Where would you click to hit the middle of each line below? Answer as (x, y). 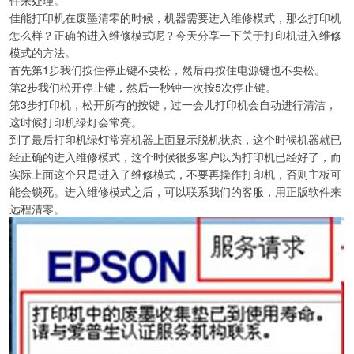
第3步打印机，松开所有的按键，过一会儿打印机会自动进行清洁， (173, 104)
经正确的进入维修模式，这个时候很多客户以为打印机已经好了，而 (175, 156)
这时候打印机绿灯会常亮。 (76, 121)
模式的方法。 (43, 52)
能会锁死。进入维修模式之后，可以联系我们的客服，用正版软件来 (175, 191)
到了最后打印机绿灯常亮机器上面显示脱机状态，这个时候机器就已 (175, 139)
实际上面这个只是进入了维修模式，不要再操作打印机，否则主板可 (175, 173)
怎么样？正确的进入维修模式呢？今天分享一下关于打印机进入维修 (175, 34)
